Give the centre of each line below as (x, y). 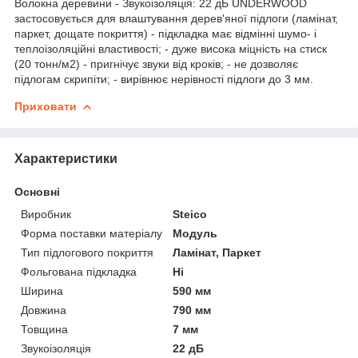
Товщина (44, 329)
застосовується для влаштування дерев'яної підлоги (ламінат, (176, 18)
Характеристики (66, 158)
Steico (190, 214)
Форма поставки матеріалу (91, 233)
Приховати (46, 106)
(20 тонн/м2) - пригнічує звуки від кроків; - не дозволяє (156, 64)
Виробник (46, 214)
